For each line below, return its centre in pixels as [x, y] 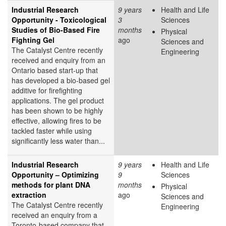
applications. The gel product [58, 100]
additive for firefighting [47, 90]
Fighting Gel [33, 40]
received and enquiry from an [59, 60]
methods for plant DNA [51, 184]
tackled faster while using [52, 130]
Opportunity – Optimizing [55, 174]
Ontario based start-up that [55, 70]
